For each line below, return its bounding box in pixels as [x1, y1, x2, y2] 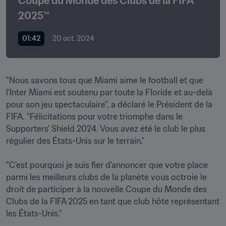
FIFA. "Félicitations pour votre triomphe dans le [6, 111, 183, 122]
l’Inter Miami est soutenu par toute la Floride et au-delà [6, 87, 212, 97]
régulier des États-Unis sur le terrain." [6, 136, 145, 146]
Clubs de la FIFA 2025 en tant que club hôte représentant [6, 196, 219, 206]
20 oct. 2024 [52, 34, 94, 43]
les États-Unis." [6, 208, 62, 218]
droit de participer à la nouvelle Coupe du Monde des [6, 184, 207, 194]
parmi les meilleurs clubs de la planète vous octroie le [6, 172, 207, 182]
